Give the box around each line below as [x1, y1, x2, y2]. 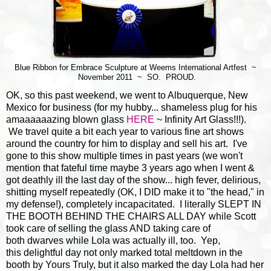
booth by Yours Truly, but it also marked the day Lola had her [6, 259, 264, 270]
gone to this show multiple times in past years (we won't [6, 150, 243, 161]
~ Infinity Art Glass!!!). [154, 114, 246, 125]
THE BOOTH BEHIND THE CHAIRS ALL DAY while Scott [6, 211, 256, 221]
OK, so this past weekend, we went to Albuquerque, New [6, 90, 248, 100]
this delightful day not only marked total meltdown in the [6, 247, 243, 258]
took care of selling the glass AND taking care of [6, 223, 211, 233]
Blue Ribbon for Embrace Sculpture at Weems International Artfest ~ [15, 63, 256, 72]
